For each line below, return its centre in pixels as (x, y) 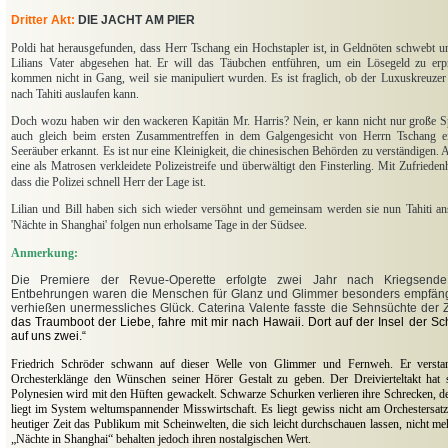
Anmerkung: (44, 253)
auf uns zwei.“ (48, 336)
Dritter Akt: (43, 20)
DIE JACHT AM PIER (136, 20)
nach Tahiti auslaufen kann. (75, 94)
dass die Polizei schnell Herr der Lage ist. (108, 182)
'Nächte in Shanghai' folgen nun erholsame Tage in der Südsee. (159, 225)
